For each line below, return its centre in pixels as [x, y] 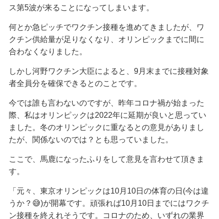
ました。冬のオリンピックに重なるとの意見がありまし [106, 128]
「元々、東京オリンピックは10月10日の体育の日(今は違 [109, 191]
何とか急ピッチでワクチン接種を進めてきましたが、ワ [106, 27]
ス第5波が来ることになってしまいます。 [81, 8]
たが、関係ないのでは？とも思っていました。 [91, 140]
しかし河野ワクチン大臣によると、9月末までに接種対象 [109, 71]
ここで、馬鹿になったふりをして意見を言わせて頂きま [106, 159]
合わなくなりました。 [48, 52]
